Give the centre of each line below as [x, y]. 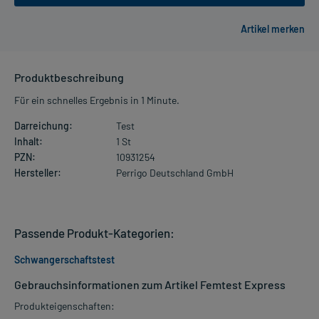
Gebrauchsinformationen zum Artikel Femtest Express [150, 285]
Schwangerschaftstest [64, 260]
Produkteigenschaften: [64, 306]
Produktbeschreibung [69, 78]
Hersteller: [38, 173]
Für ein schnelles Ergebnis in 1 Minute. [97, 100]
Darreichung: [43, 126]
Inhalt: [28, 142]
